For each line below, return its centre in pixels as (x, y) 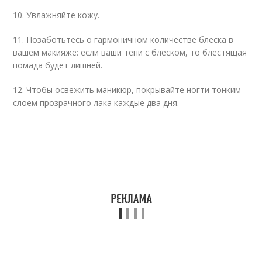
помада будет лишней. (58, 65)
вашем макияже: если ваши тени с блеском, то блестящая (130, 52)
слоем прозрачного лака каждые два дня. (96, 103)
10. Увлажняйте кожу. (56, 15)
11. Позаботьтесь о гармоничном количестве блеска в (123, 39)
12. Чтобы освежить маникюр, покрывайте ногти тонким (127, 90)
